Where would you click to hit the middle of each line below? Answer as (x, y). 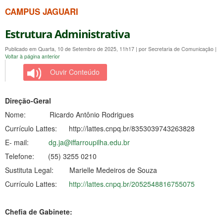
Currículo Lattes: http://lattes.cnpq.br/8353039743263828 (100, 128)
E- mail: (27, 142)
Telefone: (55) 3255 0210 (51, 156)
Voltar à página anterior (32, 56)
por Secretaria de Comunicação (177, 49)
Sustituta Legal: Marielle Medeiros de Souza (81, 170)
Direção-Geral (28, 100)
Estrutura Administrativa (67, 34)
